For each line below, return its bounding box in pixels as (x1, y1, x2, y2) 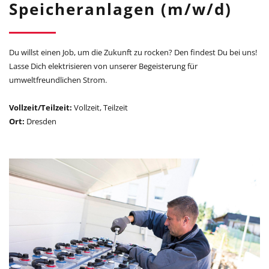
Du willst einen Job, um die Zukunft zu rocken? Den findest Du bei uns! (9, 46, 257, 58)
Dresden (25, 115, 56, 127)
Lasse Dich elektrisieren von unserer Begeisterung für (9, 60, 198, 71)
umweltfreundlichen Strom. (9, 74, 107, 85)
